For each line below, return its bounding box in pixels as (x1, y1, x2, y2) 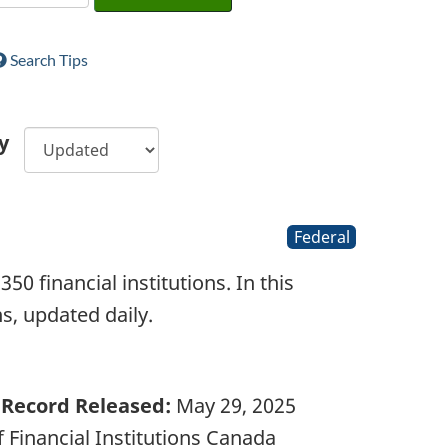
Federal (293, 226, 350, 249)
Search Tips (7, 50, 88, 70)
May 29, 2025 (171, 391, 296, 419)
